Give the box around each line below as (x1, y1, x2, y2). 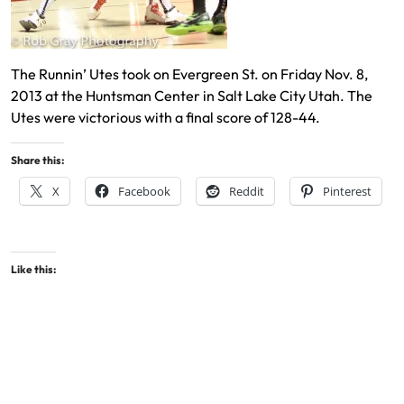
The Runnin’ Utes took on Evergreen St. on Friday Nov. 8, (11, 65, 368, 84)
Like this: (11, 262, 56, 277)
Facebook (118, 183, 170, 200)
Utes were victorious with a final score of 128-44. (11, 108, 320, 127)
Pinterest (323, 183, 372, 200)
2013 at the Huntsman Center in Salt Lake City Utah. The (11, 87, 372, 106)
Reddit (229, 183, 264, 200)
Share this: (11, 153, 64, 168)
